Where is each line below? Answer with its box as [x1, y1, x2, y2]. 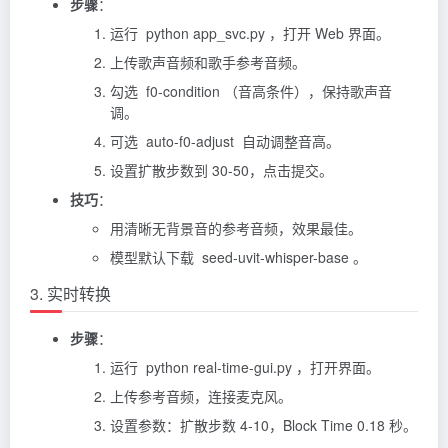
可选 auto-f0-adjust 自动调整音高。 [110, 130, 340, 151]
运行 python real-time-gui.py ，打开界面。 [110, 356, 380, 377]
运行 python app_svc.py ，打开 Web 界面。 [110, 22, 390, 43]
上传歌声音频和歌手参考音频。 [110, 51, 306, 72]
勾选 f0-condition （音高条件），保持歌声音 [110, 80, 392, 101]
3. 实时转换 [30, 281, 111, 305]
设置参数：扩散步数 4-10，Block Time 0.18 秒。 [110, 414, 417, 435]
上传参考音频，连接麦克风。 [110, 385, 292, 406]
